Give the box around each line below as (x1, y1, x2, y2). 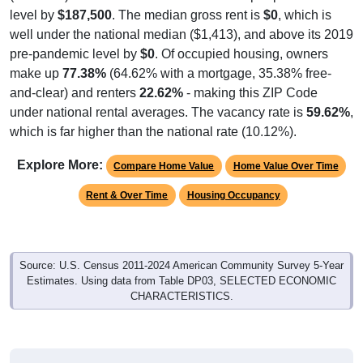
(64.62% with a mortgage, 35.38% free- (106, 50, 331, 65)
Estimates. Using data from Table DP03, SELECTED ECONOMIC (27, 258, 336, 271)
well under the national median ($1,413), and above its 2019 (10, 11, 353, 26)
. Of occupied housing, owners (155, 31, 328, 45)
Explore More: (16, 142, 103, 156)
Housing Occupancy (186, 173, 280, 186)
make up (10, 50, 62, 65)
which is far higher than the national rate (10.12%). (10, 109, 297, 123)
